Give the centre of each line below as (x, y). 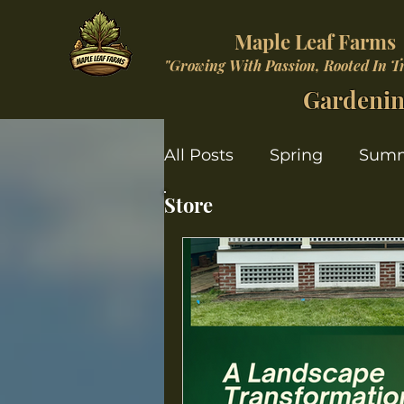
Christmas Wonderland (294, 227)
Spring (296, 155)
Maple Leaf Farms (315, 41)
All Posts (199, 155)
